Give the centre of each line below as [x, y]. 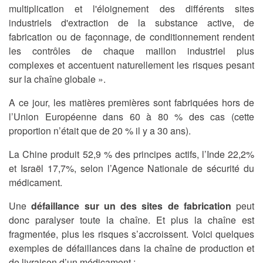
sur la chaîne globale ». [57, 79]
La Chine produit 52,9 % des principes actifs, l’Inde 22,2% [131, 154]
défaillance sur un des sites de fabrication [131, 206]
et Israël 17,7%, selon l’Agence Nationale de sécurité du [131, 168]
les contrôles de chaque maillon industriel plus [131, 51]
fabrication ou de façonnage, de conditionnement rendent [131, 37]
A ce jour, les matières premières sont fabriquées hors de [131, 103]
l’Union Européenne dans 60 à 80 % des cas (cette [131, 117]
